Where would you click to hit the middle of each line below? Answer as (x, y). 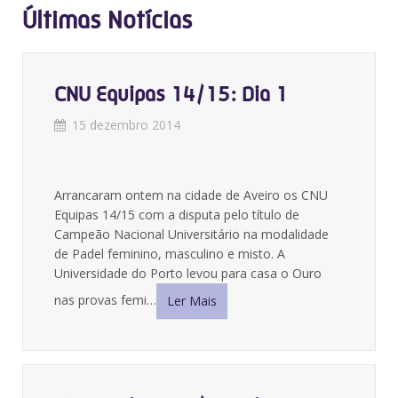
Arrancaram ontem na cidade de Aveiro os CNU (191, 195)
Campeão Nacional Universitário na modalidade (191, 234)
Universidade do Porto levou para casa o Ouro (188, 273)
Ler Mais (192, 301)
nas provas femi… (105, 299)
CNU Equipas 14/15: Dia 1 (171, 94)
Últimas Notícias (107, 20)
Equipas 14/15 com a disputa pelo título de (177, 215)
